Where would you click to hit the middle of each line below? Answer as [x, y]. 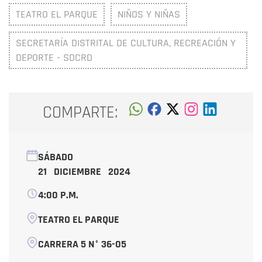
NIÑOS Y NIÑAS [149, 15]
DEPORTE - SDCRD [54, 58]
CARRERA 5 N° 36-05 [82, 244]
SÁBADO [56, 157]
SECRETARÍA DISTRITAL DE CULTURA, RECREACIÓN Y [126, 43]
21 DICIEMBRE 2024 [84, 172]
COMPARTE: [80, 112]
